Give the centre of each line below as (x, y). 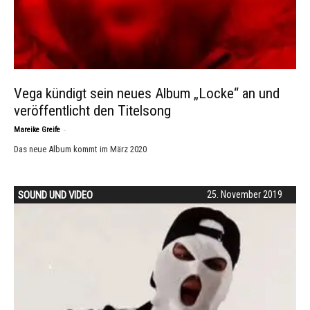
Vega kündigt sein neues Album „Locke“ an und (147, 93)
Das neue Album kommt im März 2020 (80, 149)
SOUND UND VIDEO (55, 195)
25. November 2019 (245, 194)
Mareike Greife (37, 130)
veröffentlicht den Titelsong (92, 111)
